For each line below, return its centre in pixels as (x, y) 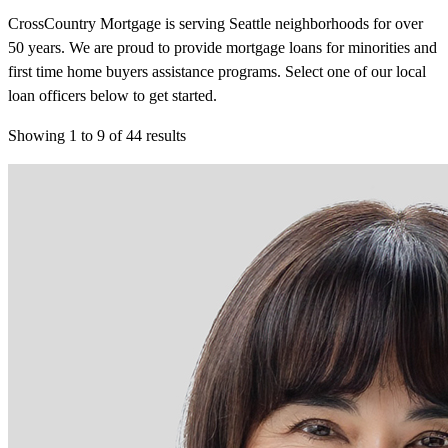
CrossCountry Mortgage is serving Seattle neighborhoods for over (215, 23)
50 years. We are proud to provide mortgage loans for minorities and (222, 47)
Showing (38, 135)
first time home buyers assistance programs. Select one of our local (217, 71)
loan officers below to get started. (112, 95)
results (164, 135)
